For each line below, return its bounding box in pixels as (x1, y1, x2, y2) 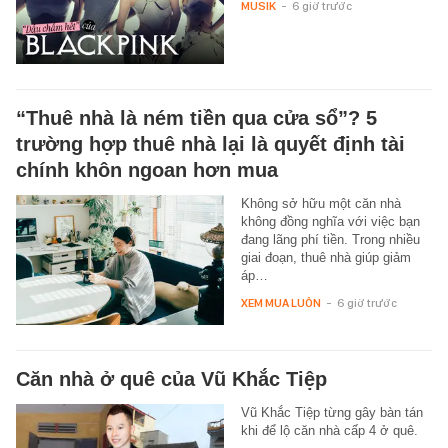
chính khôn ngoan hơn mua (16, 158, 278, 181)
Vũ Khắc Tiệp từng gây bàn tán (240, 404, 423, 420)
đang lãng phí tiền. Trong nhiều (240, 231, 420, 247)
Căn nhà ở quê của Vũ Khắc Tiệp (16, 367, 327, 390)
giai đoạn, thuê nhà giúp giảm (240, 249, 411, 265)
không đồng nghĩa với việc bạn (240, 213, 420, 229)
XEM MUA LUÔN (240, 295, 321, 310)
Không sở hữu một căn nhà (240, 195, 401, 211)
